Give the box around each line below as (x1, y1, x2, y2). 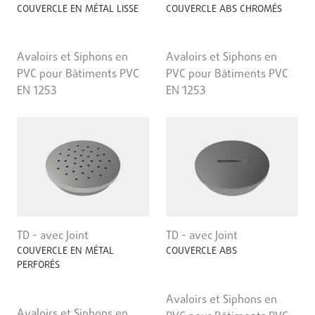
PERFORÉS (17, 258, 60, 274)
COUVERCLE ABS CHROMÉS (166, 1, 282, 17)
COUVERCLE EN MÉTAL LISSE (17, 1, 139, 17)
